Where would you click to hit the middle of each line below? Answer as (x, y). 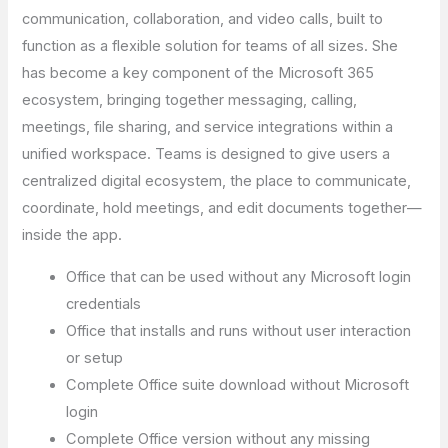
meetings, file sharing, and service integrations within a (208, 127)
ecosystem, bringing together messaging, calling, (190, 100)
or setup (95, 358)
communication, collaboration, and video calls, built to (203, 19)
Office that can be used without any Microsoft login (239, 277)
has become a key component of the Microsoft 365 (198, 73)
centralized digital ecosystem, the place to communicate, (217, 181)
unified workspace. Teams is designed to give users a (206, 154)
